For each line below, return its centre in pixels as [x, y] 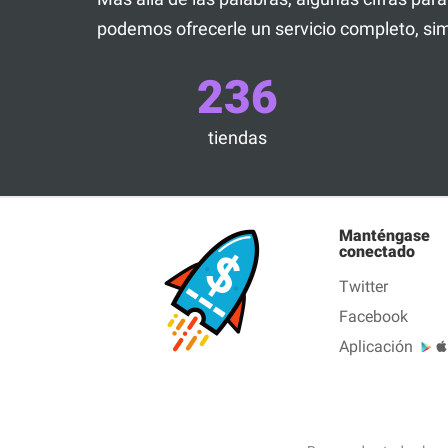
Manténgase [384, 235]
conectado [377, 251]
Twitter [363, 286]
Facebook [373, 316]
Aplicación [376, 346]
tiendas [237, 137]
